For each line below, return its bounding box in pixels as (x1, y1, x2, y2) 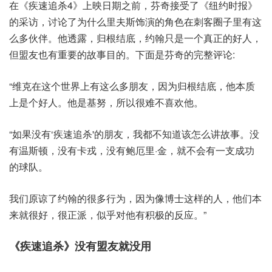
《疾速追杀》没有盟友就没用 (9, 238, 151, 254)
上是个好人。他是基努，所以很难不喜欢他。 (9, 95, 203, 109)
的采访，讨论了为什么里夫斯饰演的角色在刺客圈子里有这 (9, 15, 262, 29)
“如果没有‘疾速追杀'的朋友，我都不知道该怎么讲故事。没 (9, 127, 259, 141)
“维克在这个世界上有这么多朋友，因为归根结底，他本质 (9, 79, 255, 93)
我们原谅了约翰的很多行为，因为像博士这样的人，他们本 (9, 191, 262, 205)
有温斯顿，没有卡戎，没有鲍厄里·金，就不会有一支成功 (9, 143, 254, 157)
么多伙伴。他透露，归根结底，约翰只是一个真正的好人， (9, 31, 262, 45)
